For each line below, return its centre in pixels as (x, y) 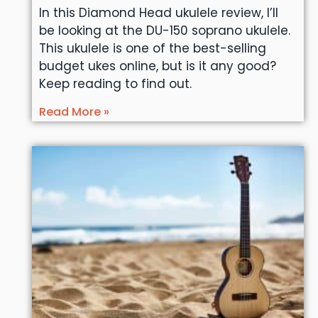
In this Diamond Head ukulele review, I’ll (158, 12)
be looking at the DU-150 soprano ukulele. (164, 30)
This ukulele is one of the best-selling (152, 48)
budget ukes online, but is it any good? (157, 66)
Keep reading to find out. (115, 83)
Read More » (74, 111)
